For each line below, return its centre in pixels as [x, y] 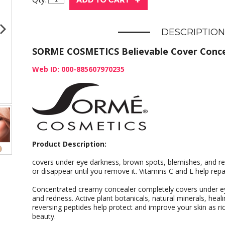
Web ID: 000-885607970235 [78, 69]
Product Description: [69, 144]
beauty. [44, 216]
